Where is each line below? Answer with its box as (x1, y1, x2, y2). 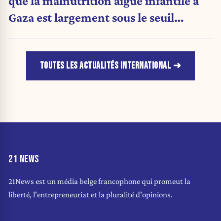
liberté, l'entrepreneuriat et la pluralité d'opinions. (8, 189, 173, 199)
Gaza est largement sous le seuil (8, 10, 174, 25)
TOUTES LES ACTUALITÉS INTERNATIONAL (39, 60, 171, 72)
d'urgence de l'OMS (8, 27, 112, 41)
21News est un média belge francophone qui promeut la (8, 176, 190, 186)
